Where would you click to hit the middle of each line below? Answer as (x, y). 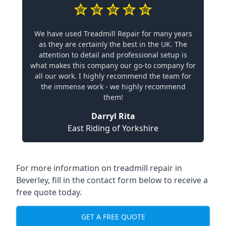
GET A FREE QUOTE (113, 216)
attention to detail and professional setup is (113, 55)
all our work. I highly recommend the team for (113, 76)
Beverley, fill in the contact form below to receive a (112, 180)
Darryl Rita (113, 116)
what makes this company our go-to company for (113, 65)
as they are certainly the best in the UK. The (113, 44)
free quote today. (49, 192)
